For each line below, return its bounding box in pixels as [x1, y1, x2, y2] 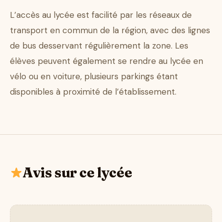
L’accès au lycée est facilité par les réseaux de [10, 9, 192, 21]
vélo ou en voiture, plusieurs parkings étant [10, 71, 178, 82]
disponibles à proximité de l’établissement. [10, 86, 176, 98]
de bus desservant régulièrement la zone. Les [10, 40, 188, 52]
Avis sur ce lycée [22, 164, 132, 181]
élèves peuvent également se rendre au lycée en [10, 55, 203, 67]
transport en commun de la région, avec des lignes [10, 25, 210, 36]
